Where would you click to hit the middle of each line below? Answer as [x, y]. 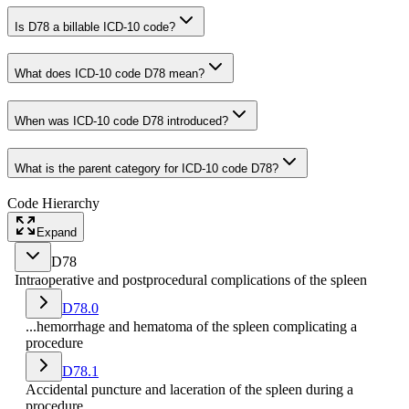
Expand [57, 232]
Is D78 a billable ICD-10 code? [95, 26]
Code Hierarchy [53, 203]
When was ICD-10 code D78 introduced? [121, 121]
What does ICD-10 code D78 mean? [110, 74]
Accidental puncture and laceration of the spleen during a [189, 389]
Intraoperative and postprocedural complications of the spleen [191, 279]
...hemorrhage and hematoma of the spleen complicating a [191, 326]
